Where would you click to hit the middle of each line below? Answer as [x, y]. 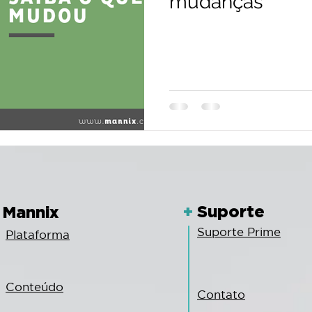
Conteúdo [34, 287]
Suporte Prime [239, 232]
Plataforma [38, 234]
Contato [221, 294]
